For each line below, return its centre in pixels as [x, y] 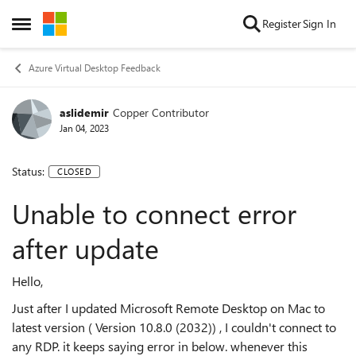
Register [282, 23]
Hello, [27, 281]
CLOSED [74, 171]
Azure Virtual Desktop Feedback [95, 68]
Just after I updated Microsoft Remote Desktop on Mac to [168, 308]
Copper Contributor [161, 112]
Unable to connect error [154, 213]
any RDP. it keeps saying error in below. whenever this [160, 346]
